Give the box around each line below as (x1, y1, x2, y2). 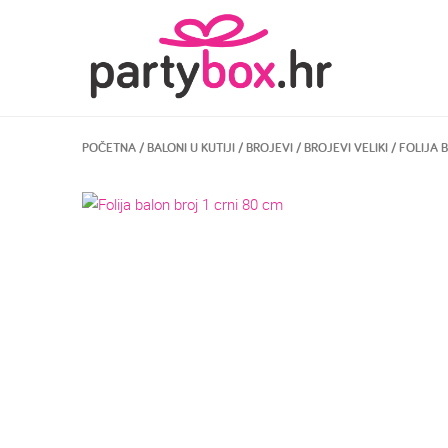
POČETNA (82, 139, 136, 156)
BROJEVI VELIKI (304, 139, 388, 156)
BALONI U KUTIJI (147, 139, 235, 156)
